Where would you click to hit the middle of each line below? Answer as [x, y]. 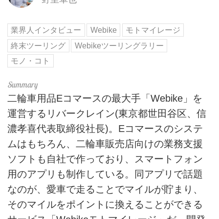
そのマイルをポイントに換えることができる [105, 205]
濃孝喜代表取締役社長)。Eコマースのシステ [105, 129]
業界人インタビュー [46, 30]
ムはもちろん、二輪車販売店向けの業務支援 [105, 144]
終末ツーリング [38, 45]
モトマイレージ [153, 30]
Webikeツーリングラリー [119, 45]
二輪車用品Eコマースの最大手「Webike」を [105, 99]
